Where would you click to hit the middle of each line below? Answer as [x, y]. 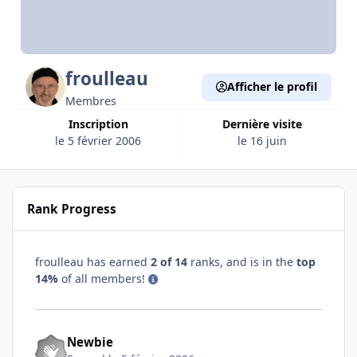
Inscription [100, 124]
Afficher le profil [272, 87]
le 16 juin [262, 140]
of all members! [103, 278]
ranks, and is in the [242, 261]
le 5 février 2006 [98, 140]
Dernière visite [266, 124]
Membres [91, 100]
